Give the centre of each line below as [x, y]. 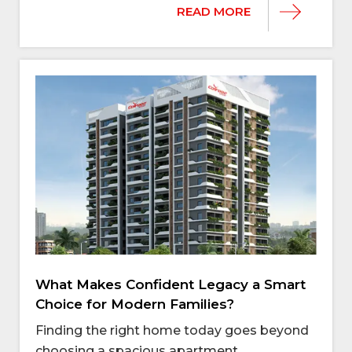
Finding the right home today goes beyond [172, 330]
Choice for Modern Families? [135, 304]
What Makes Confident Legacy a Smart [170, 284]
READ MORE [214, 11]
